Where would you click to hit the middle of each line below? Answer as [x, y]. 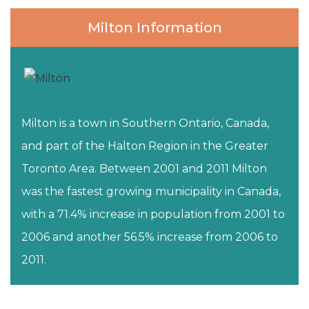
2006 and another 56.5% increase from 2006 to [150, 237]
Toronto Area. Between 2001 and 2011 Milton [144, 169]
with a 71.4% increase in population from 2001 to [153, 215]
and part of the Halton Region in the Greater [145, 146]
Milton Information [154, 28]
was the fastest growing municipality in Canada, [151, 192]
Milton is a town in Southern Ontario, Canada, [145, 123]
